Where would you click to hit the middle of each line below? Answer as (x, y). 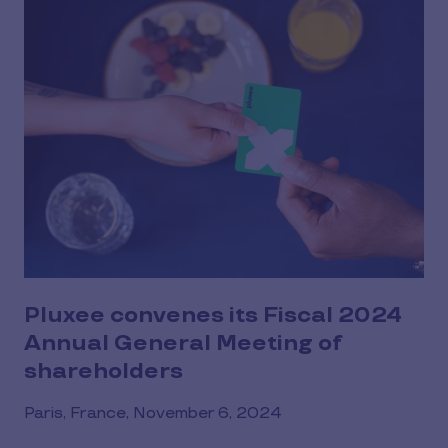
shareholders (103, 371)
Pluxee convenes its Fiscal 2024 (213, 315)
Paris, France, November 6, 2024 (153, 413)
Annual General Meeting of (183, 343)
